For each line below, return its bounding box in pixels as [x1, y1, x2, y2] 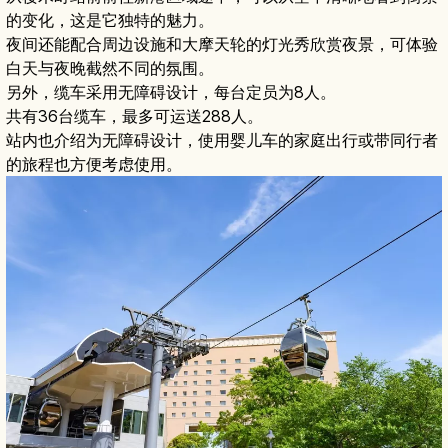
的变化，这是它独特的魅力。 [6, 10, 214, 31]
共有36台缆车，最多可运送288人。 [6, 106, 263, 127]
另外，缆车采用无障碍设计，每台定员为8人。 [6, 82, 336, 103]
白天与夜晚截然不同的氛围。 [6, 58, 214, 79]
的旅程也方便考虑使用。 [6, 154, 182, 175]
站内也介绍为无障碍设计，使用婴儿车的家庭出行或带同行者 [6, 130, 438, 151]
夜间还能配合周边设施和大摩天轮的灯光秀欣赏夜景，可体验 [6, 34, 438, 55]
